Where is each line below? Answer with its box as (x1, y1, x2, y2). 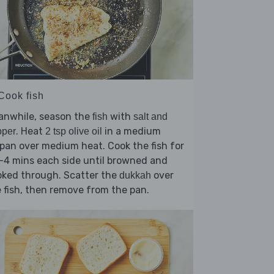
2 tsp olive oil (45, 126, 102, 137)
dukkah (119, 170, 151, 181)
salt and (133, 111, 168, 122)
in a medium (102, 125, 161, 138)
